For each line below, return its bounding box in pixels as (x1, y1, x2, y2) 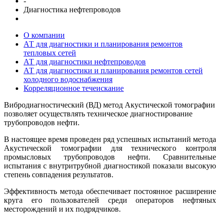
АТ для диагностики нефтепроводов (24, 57, 146, 66)
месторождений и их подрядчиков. (4, 204, 121, 213)
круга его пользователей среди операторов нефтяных (4, 195, 216, 204)
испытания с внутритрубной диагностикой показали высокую (4, 161, 216, 170)
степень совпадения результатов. (4, 170, 113, 179)
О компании (24, 30, 65, 39)
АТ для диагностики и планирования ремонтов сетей (24, 66, 203, 75)
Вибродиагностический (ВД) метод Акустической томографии (4, 100, 215, 109)
